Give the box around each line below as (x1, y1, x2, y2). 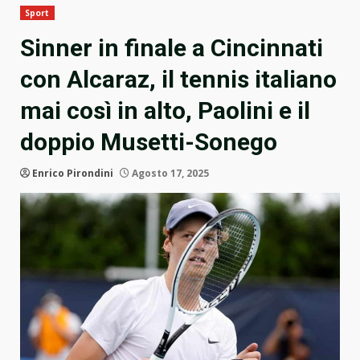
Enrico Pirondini (32, 166, 113, 181)
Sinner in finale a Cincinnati (20, 34, 323, 63)
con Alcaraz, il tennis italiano (20, 65, 337, 94)
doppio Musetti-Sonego (20, 128, 277, 157)
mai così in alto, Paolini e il (20, 96, 310, 125)
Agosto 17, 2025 (129, 166, 209, 181)
